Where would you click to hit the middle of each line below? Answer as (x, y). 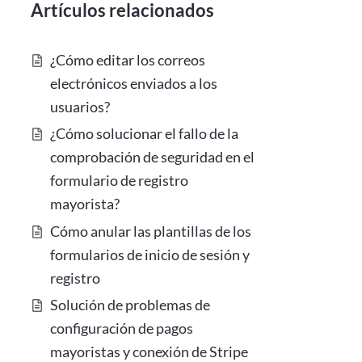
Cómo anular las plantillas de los (151, 231)
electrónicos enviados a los (134, 83)
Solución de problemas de (130, 305)
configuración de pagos (122, 328)
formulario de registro (120, 181)
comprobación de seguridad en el (153, 157)
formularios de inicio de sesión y (150, 254)
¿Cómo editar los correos (128, 59)
